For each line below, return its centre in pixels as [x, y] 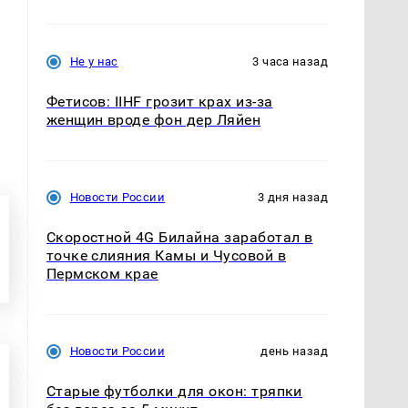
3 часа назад [290, 62]
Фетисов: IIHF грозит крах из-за [159, 102]
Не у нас [94, 62]
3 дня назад [292, 198]
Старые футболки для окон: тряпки [174, 392]
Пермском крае [102, 274]
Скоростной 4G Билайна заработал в [179, 238]
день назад [294, 352]
